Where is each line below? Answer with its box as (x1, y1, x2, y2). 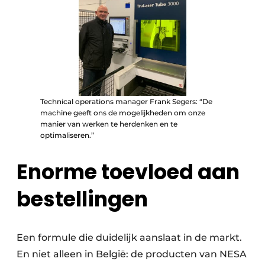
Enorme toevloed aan (17, 157, 240, 186)
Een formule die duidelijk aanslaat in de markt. (17, 231, 242, 243)
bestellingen (17, 184, 148, 214)
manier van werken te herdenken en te (40, 119, 177, 129)
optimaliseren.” (40, 131, 94, 140)
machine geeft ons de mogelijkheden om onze (40, 108, 205, 118)
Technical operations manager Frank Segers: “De (40, 97, 212, 106)
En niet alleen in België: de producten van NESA (17, 248, 247, 260)
